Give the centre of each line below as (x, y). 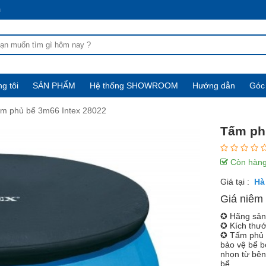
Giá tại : (236, 182)
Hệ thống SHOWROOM (134, 85)
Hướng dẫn (214, 85)
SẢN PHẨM (54, 85)
